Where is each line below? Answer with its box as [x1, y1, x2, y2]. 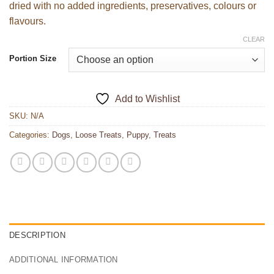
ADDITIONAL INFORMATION [9, 254, 118, 264]
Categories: [9, 130, 52, 139]
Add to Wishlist [114, 93, 180, 104]
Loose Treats [75, 130, 122, 139]
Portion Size [9, 54, 56, 64]
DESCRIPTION [9, 230, 65, 240]
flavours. [9, 16, 46, 27]
